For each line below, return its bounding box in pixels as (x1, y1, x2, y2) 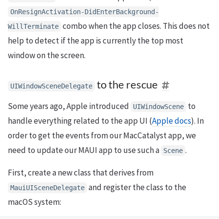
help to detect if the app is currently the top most (8, 35, 183, 46)
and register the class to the (87, 182, 186, 193)
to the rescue (95, 78, 158, 91)
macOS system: (8, 197, 61, 208)
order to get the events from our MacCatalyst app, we (8, 130, 196, 141)
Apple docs (152, 115, 191, 127)
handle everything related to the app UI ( (8, 115, 152, 127)
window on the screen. (8, 50, 86, 61)
